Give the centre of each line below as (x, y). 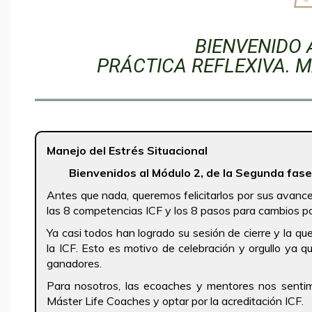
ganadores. (74, 263)
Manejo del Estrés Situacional (127, 150)
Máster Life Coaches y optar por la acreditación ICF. (175, 301)
